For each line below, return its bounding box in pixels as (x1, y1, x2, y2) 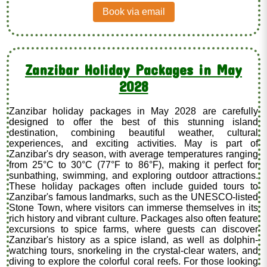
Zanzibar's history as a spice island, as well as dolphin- (9, 235, 258, 246)
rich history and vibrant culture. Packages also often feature (9, 213, 258, 224)
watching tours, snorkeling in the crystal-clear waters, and (9, 246, 258, 256)
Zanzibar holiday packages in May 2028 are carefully (9, 106, 258, 117)
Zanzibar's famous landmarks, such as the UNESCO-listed (9, 192, 258, 203)
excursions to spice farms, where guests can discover (9, 224, 258, 235)
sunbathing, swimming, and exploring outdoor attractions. (9, 170, 258, 181)
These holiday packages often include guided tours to (9, 181, 258, 192)
